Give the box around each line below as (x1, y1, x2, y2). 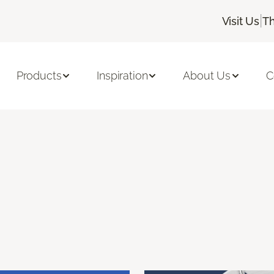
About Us (183, 69, 231, 83)
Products (16, 69, 62, 83)
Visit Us (221, 14, 260, 28)
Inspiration (97, 69, 148, 83)
